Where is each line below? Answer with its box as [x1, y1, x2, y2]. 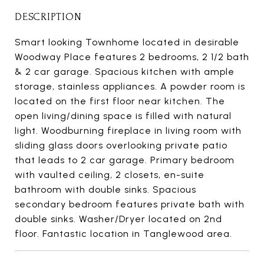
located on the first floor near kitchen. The [15, 95, 225, 107]
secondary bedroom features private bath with [15, 198, 245, 210]
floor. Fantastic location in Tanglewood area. [15, 227, 232, 239]
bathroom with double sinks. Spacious [15, 183, 196, 195]
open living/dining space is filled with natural [15, 110, 232, 121]
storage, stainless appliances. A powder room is [15, 80, 245, 92]
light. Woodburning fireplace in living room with [15, 124, 242, 136]
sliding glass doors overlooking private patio [15, 139, 227, 151]
